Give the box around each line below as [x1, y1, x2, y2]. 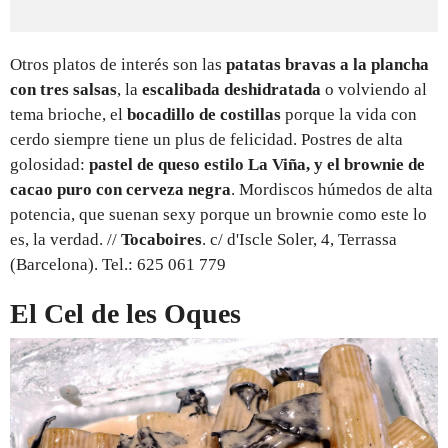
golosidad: [10, 154, 89, 174]
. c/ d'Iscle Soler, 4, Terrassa [202, 229, 397, 249]
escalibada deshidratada [142, 79, 321, 99]
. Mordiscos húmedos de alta [231, 179, 433, 199]
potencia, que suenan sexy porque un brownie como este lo [10, 204, 427, 224]
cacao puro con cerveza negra [10, 179, 231, 199]
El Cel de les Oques [10, 297, 241, 329]
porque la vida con [281, 104, 417, 124]
